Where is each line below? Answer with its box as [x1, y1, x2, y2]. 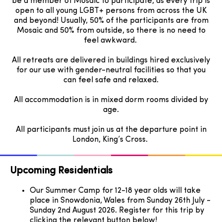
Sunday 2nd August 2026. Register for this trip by [30, 207, 204, 215]
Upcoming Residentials [10, 166, 112, 176]
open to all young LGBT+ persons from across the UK [15, 7, 207, 15]
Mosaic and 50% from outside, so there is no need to [16, 27, 206, 35]
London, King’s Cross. [72, 136, 150, 144]
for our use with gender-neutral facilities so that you [16, 66, 206, 75]
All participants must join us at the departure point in [15, 126, 207, 134]
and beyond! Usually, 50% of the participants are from [13, 17, 209, 25]
